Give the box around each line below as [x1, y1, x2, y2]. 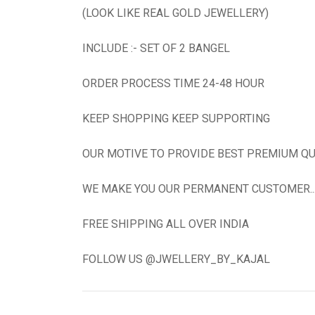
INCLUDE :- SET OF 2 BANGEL [82, 41, 230, 55]
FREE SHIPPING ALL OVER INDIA [82, 217, 249, 231]
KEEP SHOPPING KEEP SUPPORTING [82, 112, 270, 125]
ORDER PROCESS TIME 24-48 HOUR [82, 77, 264, 90]
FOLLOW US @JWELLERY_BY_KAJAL [82, 252, 270, 266]
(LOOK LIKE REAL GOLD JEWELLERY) [82, 6, 269, 20]
